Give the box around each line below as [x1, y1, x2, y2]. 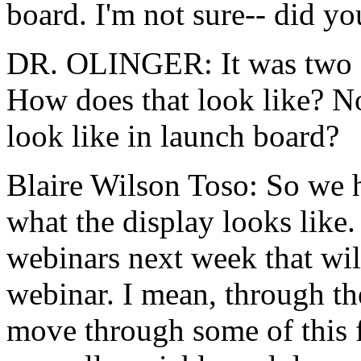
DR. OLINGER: [6, 46, 213, 81]
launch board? [160, 118, 339, 153]
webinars [6, 240, 120, 275]
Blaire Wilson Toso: [6, 168, 258, 202]
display [122, 204, 214, 239]
